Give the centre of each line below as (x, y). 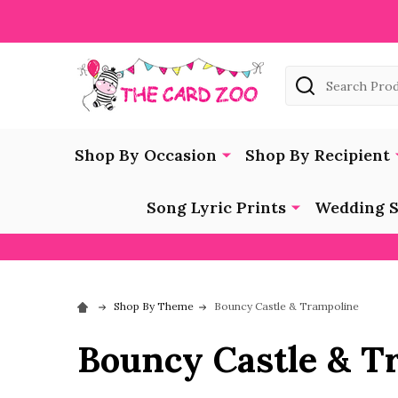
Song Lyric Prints (216, 207)
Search (309, 76)
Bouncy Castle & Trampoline (287, 306)
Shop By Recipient (317, 155)
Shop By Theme (154, 306)
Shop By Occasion (145, 155)
